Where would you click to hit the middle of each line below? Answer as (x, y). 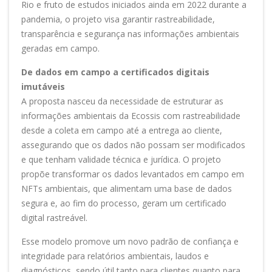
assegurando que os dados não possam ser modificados (133, 145)
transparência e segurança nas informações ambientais (130, 34)
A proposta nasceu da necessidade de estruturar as (122, 101)
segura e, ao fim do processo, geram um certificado (124, 203)
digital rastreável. (56, 218)
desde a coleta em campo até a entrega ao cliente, (122, 131)
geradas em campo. (62, 49)
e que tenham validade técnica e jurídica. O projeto (121, 160)
